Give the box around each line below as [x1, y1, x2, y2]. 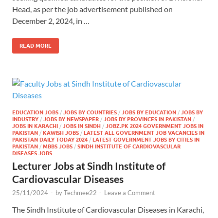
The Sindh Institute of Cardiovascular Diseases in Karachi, [12, 204, 204, 214]
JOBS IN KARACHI [12, 122, 58, 129]
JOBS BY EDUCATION [122, 109, 176, 116]
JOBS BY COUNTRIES [63, 109, 117, 116]
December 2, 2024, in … [12, 16, 90, 25]
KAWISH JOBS [43, 129, 79, 136]
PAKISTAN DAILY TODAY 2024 [12, 136, 88, 143]
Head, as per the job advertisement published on [12, 4, 173, 14]
